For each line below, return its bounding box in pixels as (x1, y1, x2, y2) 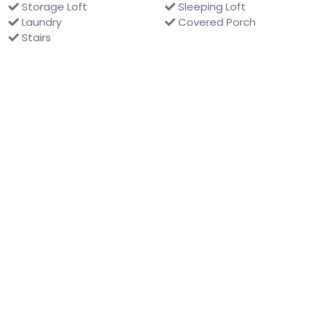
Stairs (19, 30, 51, 45)
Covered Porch (175, 15, 256, 29)
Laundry (19, 15, 61, 29)
